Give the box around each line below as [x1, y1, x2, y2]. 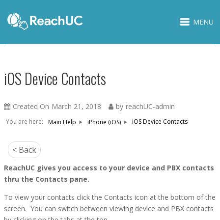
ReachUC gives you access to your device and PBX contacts [4, 163, 214, 172]
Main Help [48, 117, 76, 126]
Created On [13, 102, 49, 111]
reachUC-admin [126, 102, 175, 111]
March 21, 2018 [52, 102, 101, 111]
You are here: [6, 117, 43, 126]
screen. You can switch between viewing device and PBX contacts [4, 204, 214, 213]
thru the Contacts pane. [4, 174, 89, 184]
